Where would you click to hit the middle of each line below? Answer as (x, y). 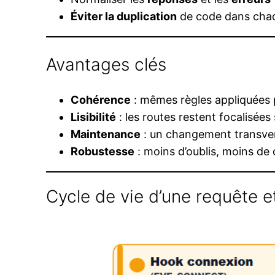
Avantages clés (107, 65)
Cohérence (101, 100)
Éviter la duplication (124, 17)
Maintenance (106, 134)
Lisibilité (94, 117)
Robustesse (103, 152)
